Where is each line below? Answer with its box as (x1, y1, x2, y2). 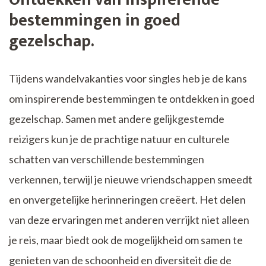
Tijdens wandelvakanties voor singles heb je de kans (9, 72, 247, 85)
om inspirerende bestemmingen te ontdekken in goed (9, 92, 255, 106)
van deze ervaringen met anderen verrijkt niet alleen (9, 213, 249, 227)
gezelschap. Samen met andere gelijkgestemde (9, 112, 224, 126)
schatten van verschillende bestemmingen (9, 153, 204, 166)
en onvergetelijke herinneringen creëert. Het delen (9, 193, 246, 207)
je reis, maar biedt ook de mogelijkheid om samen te (9, 233, 243, 247)
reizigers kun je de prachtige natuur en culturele (9, 132, 230, 146)
